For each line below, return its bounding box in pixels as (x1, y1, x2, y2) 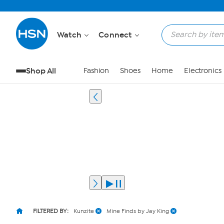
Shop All (26, 66, 56, 75)
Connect (98, 30, 134, 39)
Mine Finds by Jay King (106, 207, 169, 214)
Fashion (83, 66, 109, 75)
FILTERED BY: (33, 207, 68, 214)
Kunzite (73, 207, 94, 214)
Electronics (183, 66, 221, 75)
